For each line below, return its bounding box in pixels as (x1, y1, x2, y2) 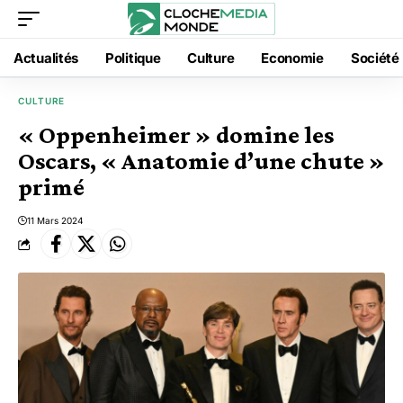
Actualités (13, 49, 78, 67)
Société (350, 49, 399, 67)
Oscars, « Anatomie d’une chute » (18, 147, 385, 175)
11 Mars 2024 (27, 215, 83, 226)
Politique (105, 49, 161, 67)
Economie (261, 49, 324, 67)
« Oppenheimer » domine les (18, 121, 334, 148)
